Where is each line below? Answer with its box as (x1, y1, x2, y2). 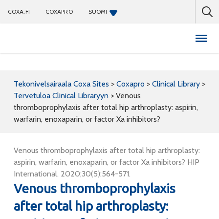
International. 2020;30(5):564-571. (14, 169, 131, 178)
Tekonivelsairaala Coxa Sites (14, 79, 109, 88)
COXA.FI (8, 8, 30, 15)
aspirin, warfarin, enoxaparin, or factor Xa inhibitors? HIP (14, 157, 199, 167)
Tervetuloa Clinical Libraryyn (14, 91, 109, 100)
